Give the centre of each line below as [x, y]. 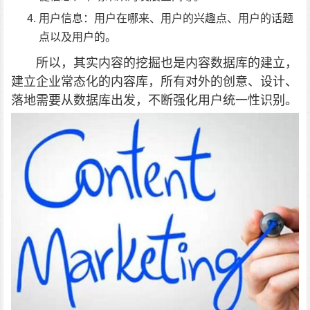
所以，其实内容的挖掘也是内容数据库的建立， [167, 62]
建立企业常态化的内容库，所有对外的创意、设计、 [154, 81]
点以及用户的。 [77, 37]
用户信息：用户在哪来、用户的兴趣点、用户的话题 [166, 18]
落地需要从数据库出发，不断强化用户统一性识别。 [154, 100]
